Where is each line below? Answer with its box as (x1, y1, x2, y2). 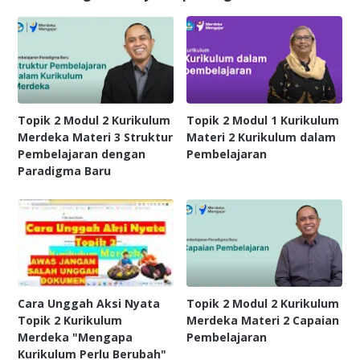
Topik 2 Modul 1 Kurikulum (186, 112, 340, 128)
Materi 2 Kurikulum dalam (186, 129, 337, 145)
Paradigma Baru (18, 162, 111, 178)
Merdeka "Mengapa (18, 329, 133, 345)
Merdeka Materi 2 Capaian (186, 312, 340, 328)
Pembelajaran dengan (18, 145, 145, 162)
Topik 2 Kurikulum (18, 312, 122, 328)
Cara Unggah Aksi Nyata (18, 295, 160, 311)
